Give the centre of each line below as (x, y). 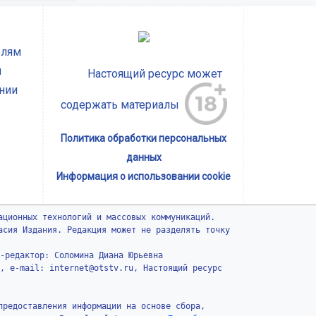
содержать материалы (122, 105)
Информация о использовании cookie (144, 177)
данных (144, 158)
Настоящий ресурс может (144, 74)
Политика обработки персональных (144, 139)
